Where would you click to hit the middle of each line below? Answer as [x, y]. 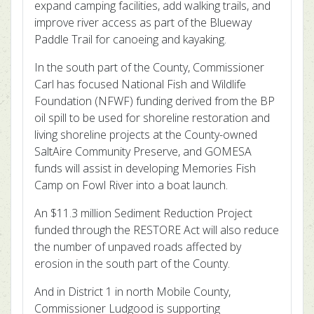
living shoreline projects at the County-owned [146, 135]
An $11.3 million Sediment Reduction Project [143, 213]
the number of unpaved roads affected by [138, 247]
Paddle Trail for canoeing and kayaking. [130, 39]
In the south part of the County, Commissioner [149, 67]
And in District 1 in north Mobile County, [132, 292]
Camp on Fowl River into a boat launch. [131, 185]
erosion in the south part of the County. [132, 264]
